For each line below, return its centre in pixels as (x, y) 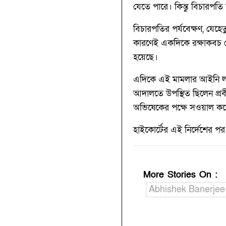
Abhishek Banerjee (187, 189)
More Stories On (179, 175)
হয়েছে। (145, 57)
